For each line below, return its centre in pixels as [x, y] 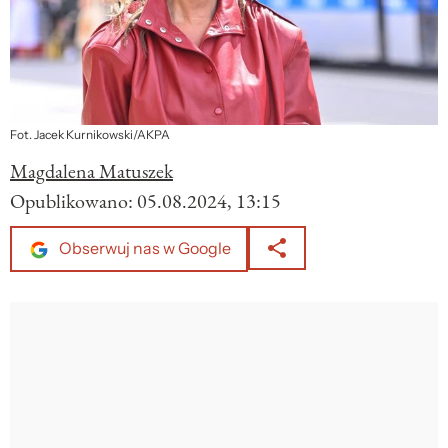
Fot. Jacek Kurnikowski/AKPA [90, 135]
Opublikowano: [73, 201]
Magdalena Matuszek [91, 171]
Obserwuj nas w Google [143, 249]
